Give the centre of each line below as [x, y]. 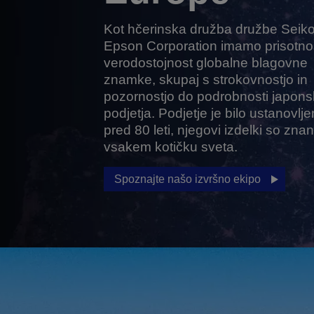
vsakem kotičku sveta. [170, 147]
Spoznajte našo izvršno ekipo [187, 179]
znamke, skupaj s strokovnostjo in [205, 80]
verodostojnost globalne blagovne [205, 63]
